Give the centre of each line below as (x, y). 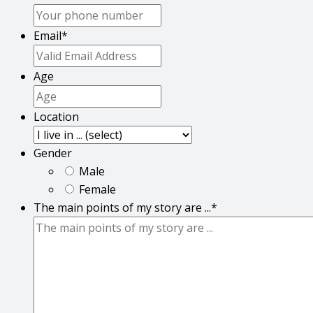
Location (56, 117)
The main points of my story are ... (122, 208)
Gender (53, 153)
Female (97, 190)
